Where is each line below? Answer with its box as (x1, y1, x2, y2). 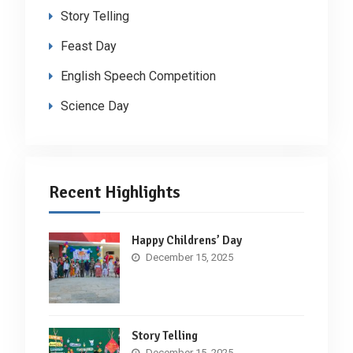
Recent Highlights (48, 180, 180, 203)
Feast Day (60, 38, 117, 54)
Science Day (60, 98, 129, 113)
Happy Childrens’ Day (131, 232, 242, 247)
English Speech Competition (60, 68, 216, 84)
